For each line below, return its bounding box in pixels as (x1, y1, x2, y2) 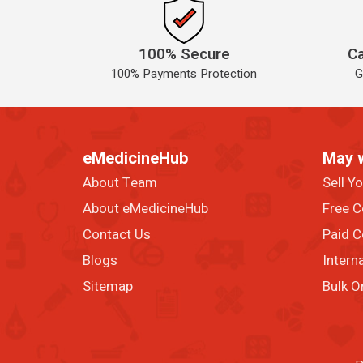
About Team (83, 173, 157, 193)
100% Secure (138, 43, 230, 66)
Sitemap (83, 276, 133, 297)
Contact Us (83, 224, 151, 245)
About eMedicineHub (83, 199, 208, 219)
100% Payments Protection (111, 65, 258, 83)
